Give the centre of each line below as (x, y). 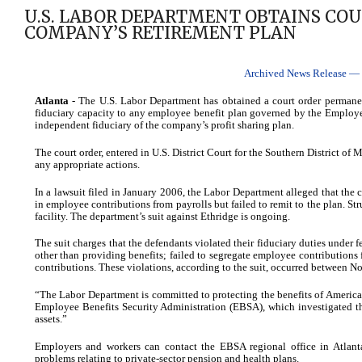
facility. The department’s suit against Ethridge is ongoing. (162, 216)
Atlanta (52, 101)
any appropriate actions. (87, 164)
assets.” (51, 320)
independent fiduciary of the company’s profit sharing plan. (164, 126)
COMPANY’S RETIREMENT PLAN (160, 34)
